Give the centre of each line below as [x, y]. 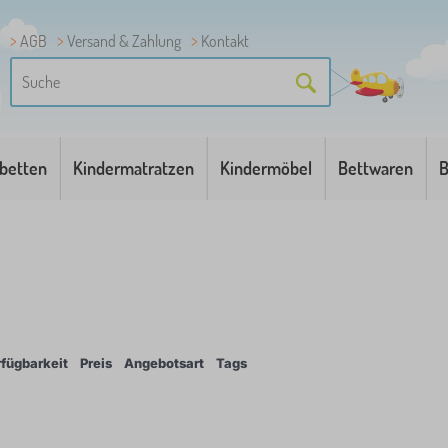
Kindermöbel [265, 168]
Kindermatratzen [134, 168]
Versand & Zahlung [124, 41]
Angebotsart [164, 362]
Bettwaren [375, 168]
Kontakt [225, 41]
